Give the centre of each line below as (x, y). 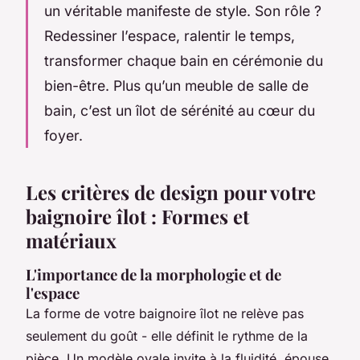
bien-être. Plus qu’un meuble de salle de (176, 85)
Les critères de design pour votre (171, 192)
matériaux (71, 240)
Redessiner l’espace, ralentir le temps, (170, 35)
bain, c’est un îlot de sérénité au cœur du (180, 110)
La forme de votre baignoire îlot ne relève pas (165, 313)
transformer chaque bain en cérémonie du (184, 60)
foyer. (63, 135)
